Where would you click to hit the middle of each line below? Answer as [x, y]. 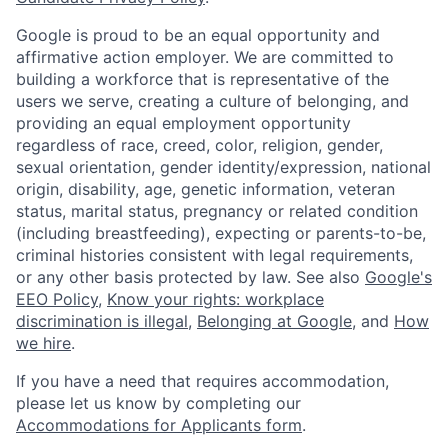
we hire [43, 343]
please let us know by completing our [158, 403]
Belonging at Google [274, 321]
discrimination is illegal [102, 321]
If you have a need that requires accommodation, [202, 381]
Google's [398, 277]
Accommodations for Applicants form [159, 425]
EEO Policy [57, 299]
